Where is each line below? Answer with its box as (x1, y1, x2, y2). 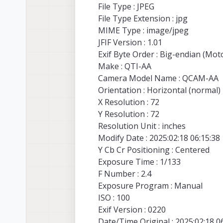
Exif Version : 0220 (98, 204, 166, 216)
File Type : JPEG (98, 1, 154, 12)
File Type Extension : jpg (98, 13, 188, 24)
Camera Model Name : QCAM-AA (98, 73, 219, 84)
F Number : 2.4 (98, 168, 151, 180)
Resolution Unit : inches (98, 120, 186, 132)
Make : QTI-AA (98, 61, 151, 72)
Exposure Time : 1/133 (98, 156, 181, 168)
